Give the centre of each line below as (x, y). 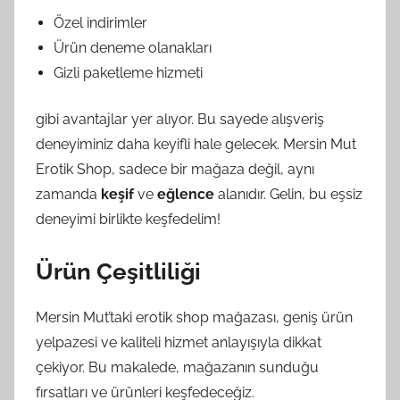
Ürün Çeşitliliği (118, 271)
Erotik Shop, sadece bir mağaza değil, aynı (175, 169)
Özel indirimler (100, 22)
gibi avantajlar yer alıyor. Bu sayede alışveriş (180, 119)
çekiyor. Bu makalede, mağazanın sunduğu (177, 367)
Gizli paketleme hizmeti (128, 72)
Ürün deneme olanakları (133, 47)
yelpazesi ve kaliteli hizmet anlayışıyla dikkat (179, 342)
